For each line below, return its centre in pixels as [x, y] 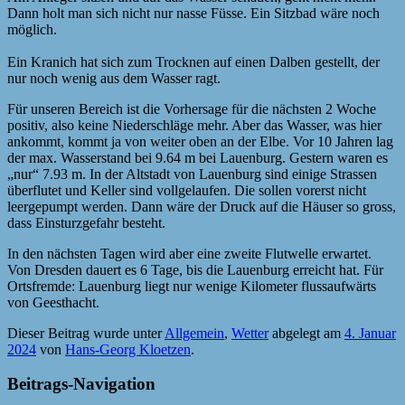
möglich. [32, 29]
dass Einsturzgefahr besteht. [86, 222]
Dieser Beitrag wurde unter [86, 333]
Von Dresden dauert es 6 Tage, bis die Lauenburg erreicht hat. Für [195, 269]
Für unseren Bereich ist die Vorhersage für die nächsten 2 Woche [192, 108]
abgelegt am [306, 333]
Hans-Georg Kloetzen [128, 349]
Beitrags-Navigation [81, 384]
